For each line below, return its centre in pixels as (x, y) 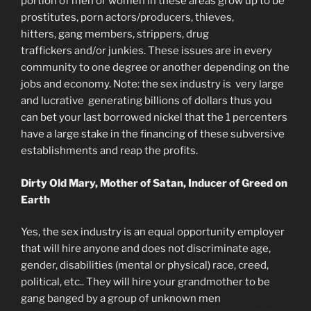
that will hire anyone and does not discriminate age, (146, 249)
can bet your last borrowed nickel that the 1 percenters (154, 118)
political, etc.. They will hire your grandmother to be (145, 282)
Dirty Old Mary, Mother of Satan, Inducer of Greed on (154, 183)
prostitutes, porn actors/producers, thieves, (127, 18)
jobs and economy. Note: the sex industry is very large (152, 84)
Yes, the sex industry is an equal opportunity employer (153, 232)
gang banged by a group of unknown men (121, 299)
